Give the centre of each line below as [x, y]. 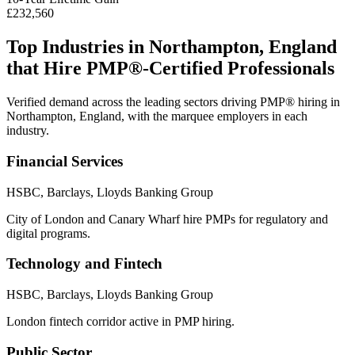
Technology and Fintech [84, 264]
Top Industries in [78, 47]
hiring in [317, 102]
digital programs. [48, 233]
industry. [28, 131]
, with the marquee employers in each [214, 116]
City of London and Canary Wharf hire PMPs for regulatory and [167, 219]
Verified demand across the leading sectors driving [133, 102]
